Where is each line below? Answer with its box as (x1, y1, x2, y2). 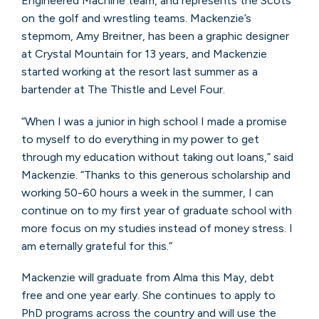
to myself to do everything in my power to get (21, 132, 259, 146)
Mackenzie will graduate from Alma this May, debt (21, 270, 274, 284)
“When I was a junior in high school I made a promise (21, 114, 287, 128)
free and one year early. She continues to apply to (21, 288, 276, 302)
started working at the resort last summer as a (21, 65, 258, 79)
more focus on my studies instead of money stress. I (21, 221, 293, 235)
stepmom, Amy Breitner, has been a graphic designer (21, 29, 289, 43)
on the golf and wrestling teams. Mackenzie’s (21, 11, 251, 26)
